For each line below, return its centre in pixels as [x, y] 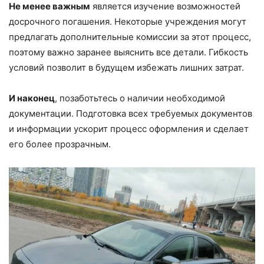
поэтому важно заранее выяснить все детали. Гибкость [128, 52]
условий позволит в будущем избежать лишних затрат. [126, 67]
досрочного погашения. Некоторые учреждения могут [128, 21]
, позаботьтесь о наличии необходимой [140, 98]
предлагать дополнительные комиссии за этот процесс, [130, 37]
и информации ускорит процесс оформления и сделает [129, 128]
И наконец [32, 98]
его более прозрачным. [60, 144]
